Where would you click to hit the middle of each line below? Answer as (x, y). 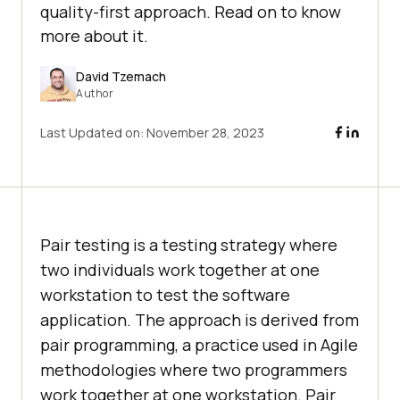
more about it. (94, 36)
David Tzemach (121, 76)
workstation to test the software (165, 295)
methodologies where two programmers (194, 370)
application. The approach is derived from (200, 320)
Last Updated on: (93, 133)
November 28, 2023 (205, 133)
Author (95, 93)
